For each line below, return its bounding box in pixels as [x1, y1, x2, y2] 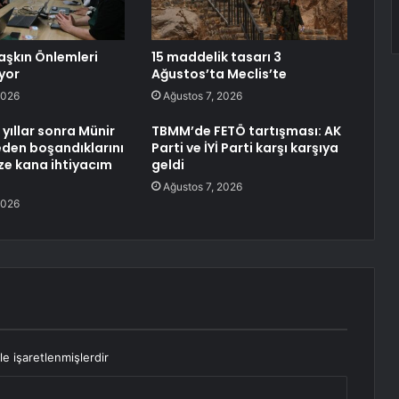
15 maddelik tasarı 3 [151, 48, 281, 67]
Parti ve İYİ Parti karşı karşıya [151, 139, 338, 158]
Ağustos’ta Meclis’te [151, 65, 287, 84]
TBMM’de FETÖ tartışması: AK [151, 122, 341, 141]
